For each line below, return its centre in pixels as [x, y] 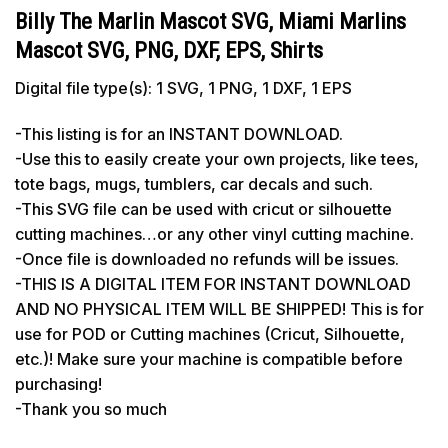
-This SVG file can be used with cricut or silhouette [203, 208]
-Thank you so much [91, 408]
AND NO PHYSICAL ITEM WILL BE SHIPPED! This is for [219, 308]
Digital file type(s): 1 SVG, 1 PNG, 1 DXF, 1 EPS [183, 88]
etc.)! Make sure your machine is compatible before [209, 358]
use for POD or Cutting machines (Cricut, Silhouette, [210, 333]
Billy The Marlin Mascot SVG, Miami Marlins [210, 20]
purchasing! [58, 383]
